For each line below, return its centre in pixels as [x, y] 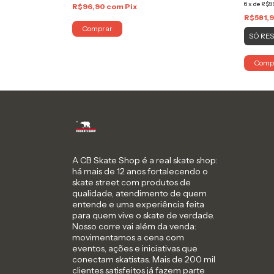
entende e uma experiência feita [138, 204]
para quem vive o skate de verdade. [143, 215]
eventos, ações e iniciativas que [135, 248]
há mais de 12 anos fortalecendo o [140, 171]
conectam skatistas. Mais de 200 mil [144, 259]
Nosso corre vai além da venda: [134, 226]
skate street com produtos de [131, 182]
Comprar [97, 28]
